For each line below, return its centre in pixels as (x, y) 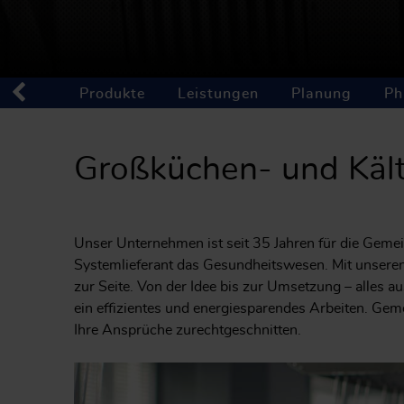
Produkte (112, 93)
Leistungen (218, 93)
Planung (321, 93)
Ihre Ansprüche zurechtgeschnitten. (188, 330)
